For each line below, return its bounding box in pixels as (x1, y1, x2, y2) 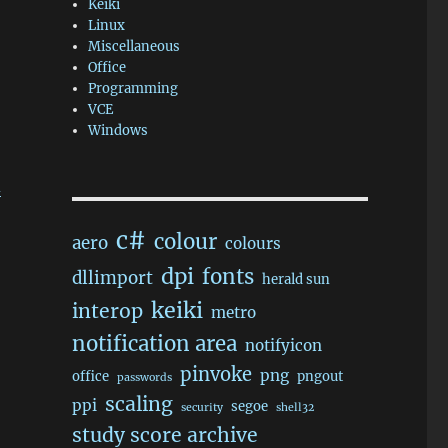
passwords (116, 371, 172, 384)
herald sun (261, 271, 330, 288)
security (180, 401, 223, 414)
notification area (71, 331, 237, 357)
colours (224, 234, 281, 253)
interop (71, 299, 143, 323)
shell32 (275, 401, 314, 414)
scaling (104, 392, 173, 416)
